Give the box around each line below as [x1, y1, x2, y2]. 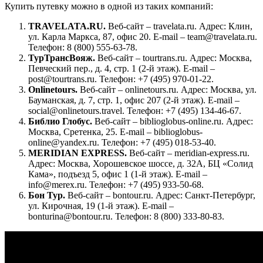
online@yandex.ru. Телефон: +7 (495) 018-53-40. [28, 137, 216, 147]
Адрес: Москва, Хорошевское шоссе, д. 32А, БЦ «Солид [28, 158, 253, 168]
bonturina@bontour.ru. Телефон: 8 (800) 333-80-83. [28, 211, 224, 221]
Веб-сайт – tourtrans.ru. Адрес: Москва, [95, 52, 252, 63]
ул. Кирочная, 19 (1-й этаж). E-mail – [28, 200, 174, 211]
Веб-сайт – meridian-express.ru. [127, 147, 249, 158]
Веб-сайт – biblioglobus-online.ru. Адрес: [95, 116, 253, 126]
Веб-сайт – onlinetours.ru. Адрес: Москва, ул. [77, 84, 257, 95]
